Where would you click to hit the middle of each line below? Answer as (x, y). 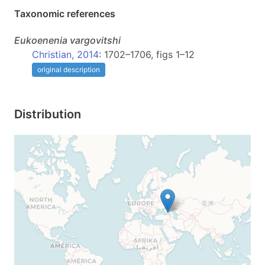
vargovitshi (95, 40)
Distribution (48, 114)
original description (69, 70)
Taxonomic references (65, 14)
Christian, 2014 (65, 54)
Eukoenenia (41, 40)
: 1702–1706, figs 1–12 (147, 54)
